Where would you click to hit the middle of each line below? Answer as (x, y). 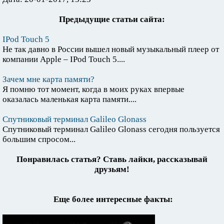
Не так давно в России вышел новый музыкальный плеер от (111, 49)
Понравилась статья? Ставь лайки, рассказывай (112, 159)
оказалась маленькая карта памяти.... (69, 99)
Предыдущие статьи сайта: (112, 19)
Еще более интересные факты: (113, 199)
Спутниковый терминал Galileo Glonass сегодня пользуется (111, 129)
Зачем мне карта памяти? (48, 79)
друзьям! (112, 169)
